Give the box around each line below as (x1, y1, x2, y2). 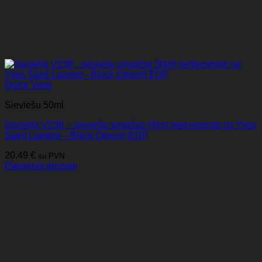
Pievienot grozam (5, 161, 77, 171)
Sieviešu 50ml (5, 100, 64, 111)
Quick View (5, 80, 52, 91)
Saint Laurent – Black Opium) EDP (5, 130, 149, 141)
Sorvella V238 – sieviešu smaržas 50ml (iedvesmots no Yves (5, 120, 257, 130)
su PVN (38, 151, 64, 161)
